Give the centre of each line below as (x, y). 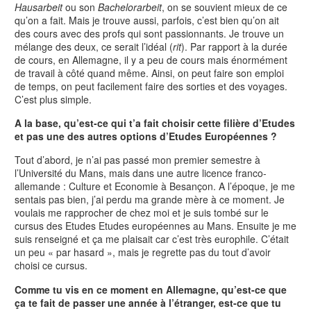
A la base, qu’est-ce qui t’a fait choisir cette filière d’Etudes (155, 123)
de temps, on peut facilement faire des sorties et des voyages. (151, 86)
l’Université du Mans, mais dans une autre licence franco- (141, 173)
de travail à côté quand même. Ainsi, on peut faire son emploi (149, 73)
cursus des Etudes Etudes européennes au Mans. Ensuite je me (155, 226)
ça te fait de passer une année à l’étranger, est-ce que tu (148, 302)
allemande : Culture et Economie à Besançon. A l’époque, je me (155, 186)
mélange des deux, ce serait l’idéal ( (94, 46)
